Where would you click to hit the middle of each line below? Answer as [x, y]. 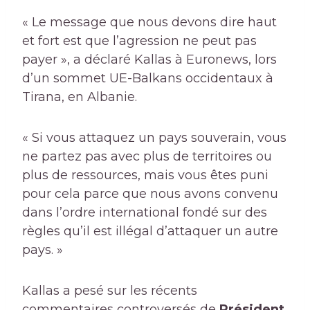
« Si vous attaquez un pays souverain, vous [154, 138]
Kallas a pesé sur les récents [110, 291]
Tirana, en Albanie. [80, 97]
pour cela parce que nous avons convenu [150, 194]
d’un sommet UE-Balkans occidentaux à [148, 79]
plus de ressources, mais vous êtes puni [145, 175]
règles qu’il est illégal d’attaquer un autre [150, 231]
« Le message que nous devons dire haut [149, 22]
